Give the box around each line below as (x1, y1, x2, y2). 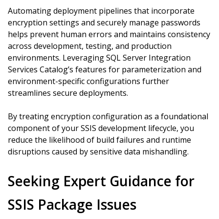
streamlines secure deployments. (8, 88, 128, 98)
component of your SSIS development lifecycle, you (8, 123, 194, 133)
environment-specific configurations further (8, 76, 169, 87)
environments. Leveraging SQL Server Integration (8, 52, 191, 63)
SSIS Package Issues (8, 195, 136, 214)
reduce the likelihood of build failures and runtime (8, 134, 191, 145)
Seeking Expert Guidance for (8, 172, 195, 190)
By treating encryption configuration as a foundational (8, 111, 208, 122)
